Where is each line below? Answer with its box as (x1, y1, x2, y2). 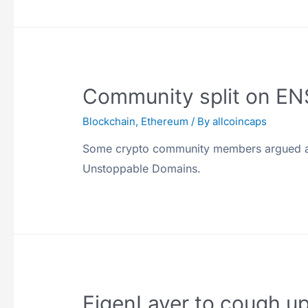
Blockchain (82, 114, 136, 128)
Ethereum (141, 114, 189, 128)
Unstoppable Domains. (82, 161, 201, 175)
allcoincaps (212, 114, 267, 128)
